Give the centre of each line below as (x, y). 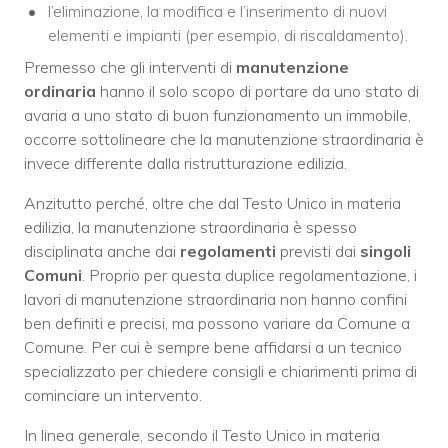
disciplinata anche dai (102, 251)
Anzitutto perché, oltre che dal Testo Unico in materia (212, 203)
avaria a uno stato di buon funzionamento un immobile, (217, 115)
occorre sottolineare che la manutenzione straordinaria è (224, 139)
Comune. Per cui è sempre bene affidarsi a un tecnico (213, 347)
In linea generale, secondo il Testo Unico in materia (202, 435)
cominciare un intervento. (113, 395)
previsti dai (320, 251)
